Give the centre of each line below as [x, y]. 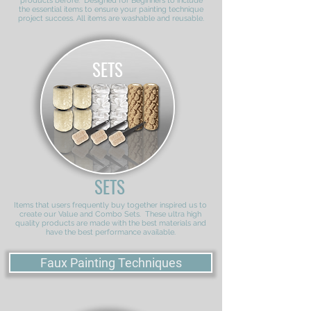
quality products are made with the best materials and [110, 224]
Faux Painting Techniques [111, 263]
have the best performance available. [110, 233]
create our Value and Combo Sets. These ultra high [110, 215]
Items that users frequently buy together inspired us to [110, 205]
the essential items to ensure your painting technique [111, 10]
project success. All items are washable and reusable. [111, 19]
